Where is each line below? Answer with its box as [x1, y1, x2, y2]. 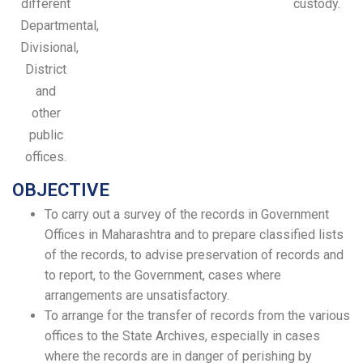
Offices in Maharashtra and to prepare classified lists [45, 227, 344, 243]
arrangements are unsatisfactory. [45, 288, 229, 304]
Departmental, [20, 18, 99, 34]
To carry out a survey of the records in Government [45, 207, 329, 223]
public [28, 127, 63, 143]
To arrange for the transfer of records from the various [45, 308, 350, 324]
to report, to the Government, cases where [45, 267, 281, 284]
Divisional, [20, 40, 79, 56]
